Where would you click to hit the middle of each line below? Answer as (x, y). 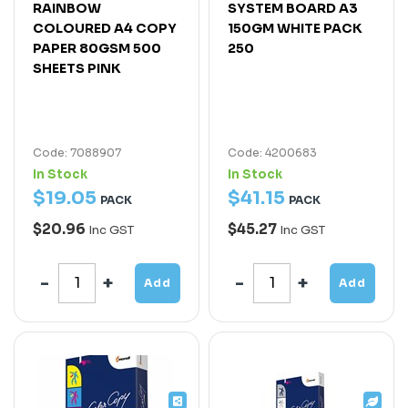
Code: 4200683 (272, 152)
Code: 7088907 (77, 152)
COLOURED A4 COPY (105, 28)
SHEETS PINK (77, 68)
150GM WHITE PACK (295, 28)
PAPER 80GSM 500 (97, 48)
